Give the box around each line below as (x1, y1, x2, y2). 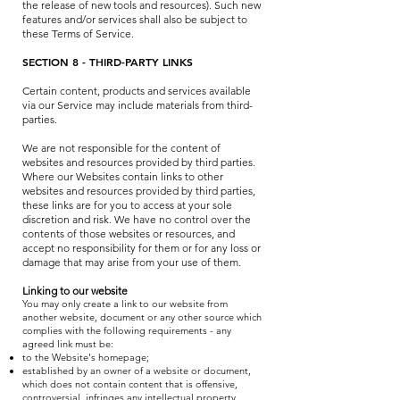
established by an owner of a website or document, (22, 364, 251, 377)
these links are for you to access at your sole (22, 198, 232, 212)
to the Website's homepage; (22, 351, 149, 363)
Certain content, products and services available (22, 84, 251, 97)
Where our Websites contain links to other (22, 170, 223, 183)
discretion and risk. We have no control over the (22, 212, 251, 226)
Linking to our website (22, 284, 128, 297)
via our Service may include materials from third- (22, 98, 253, 112)
